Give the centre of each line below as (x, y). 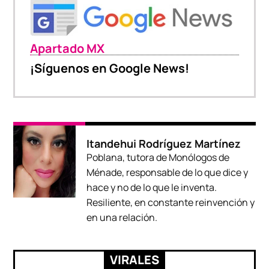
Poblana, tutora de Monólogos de (158, 158)
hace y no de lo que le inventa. (152, 188)
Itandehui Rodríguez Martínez (164, 144)
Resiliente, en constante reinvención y (171, 203)
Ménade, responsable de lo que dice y (168, 173)
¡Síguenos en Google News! (110, 68)
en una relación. (122, 218)
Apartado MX (68, 49)
